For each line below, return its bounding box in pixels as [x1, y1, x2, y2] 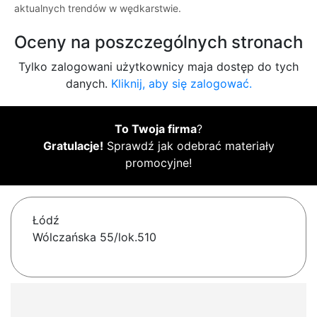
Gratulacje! [42, 139, 103, 154]
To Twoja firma [115, 122, 197, 137]
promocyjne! [125, 156, 192, 171]
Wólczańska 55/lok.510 [33, 230, 156, 245]
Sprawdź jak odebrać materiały [103, 139, 275, 154]
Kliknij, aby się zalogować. [110, 76, 252, 91]
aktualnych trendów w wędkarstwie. [14, 2, 181, 15]
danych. [65, 76, 111, 91]
